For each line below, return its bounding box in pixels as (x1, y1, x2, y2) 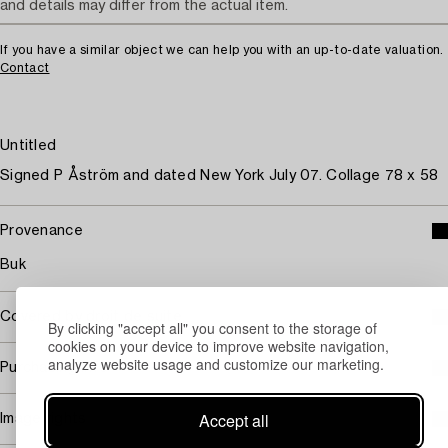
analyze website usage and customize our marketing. (48, 353, 384, 374)
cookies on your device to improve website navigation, (48, 335, 389, 356)
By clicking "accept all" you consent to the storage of (48, 317, 377, 338)
